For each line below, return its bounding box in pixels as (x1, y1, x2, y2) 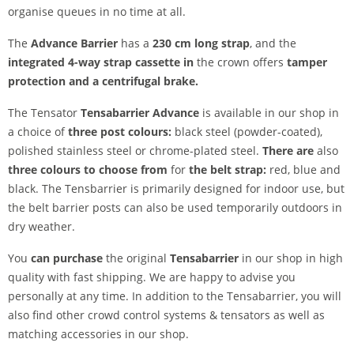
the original (103, 250, 167, 265)
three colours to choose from (8, 162, 168, 177)
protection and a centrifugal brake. (8, 73, 198, 88)
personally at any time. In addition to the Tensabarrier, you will (8, 288, 341, 303)
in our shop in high (239, 250, 343, 265)
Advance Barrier (31, 36, 118, 51)
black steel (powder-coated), (171, 124, 322, 139)
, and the (250, 36, 296, 51)
